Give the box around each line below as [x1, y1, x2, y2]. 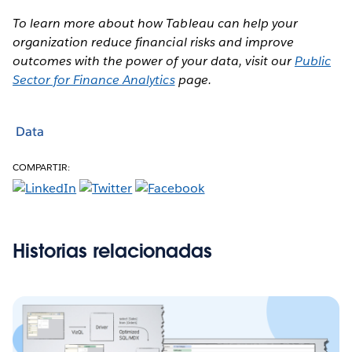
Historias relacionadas [13, 238, 212, 263]
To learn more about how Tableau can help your [13, 14, 298, 31]
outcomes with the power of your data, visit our [13, 52, 295, 69]
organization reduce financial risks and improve [13, 33, 294, 50]
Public [294, 52, 332, 69]
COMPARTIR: [13, 159, 71, 174]
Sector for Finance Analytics [13, 71, 175, 88]
